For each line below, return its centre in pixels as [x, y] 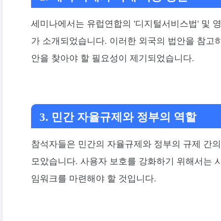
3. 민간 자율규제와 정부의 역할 [118, 117]
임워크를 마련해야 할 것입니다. [93, 178]
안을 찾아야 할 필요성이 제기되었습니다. [112, 58]
